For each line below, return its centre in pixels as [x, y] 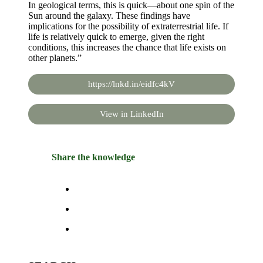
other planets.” [55, 58]
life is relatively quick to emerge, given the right [116, 37]
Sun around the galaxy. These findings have [109, 16]
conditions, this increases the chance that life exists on [127, 47]
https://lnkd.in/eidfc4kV [131, 84]
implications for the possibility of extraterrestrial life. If [128, 26]
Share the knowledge [93, 157]
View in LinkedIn [131, 114]
